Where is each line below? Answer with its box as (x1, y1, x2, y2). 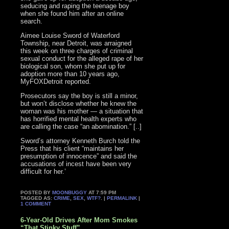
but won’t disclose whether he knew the (20, 99, 137, 107)
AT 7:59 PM (87, 189, 117, 195)
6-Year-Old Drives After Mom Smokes (20, 216, 138, 224)
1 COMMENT (20, 200, 52, 207)
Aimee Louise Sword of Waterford (20, 31, 120, 39)
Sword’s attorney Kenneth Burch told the (20, 136, 141, 145)
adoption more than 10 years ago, (20, 70, 120, 78)
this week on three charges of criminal (20, 47, 133, 55)
